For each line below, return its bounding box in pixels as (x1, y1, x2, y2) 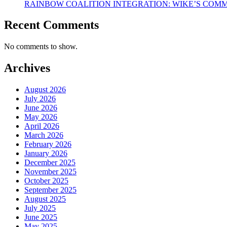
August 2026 (24, 85, 66, 94)
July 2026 (24, 94, 56, 103)
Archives (4, 61, 50, 75)
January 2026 (24, 149, 67, 158)
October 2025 (24, 176, 68, 185)
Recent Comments (4, 18, 99, 32)
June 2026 (24, 103, 57, 112)
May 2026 (24, 112, 57, 122)
